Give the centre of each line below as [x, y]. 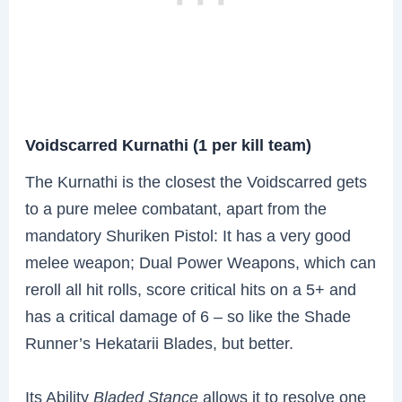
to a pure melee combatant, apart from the [176, 209]
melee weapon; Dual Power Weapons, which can [201, 263]
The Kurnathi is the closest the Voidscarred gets [197, 182]
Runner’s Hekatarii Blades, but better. [160, 344]
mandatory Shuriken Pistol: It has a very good [188, 236]
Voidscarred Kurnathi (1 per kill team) [169, 144]
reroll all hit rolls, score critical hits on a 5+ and [191, 290]
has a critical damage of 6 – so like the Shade [188, 317]
